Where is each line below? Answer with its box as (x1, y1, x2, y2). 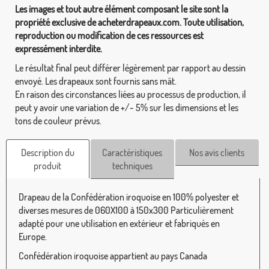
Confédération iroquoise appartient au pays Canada (19, 249, 207, 262)
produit (34, 159, 62, 172)
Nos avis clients (189, 146, 245, 159)
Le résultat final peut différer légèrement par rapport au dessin (15, 61, 246, 74)
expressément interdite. (15, 42, 102, 55)
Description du (20, 146, 74, 159)
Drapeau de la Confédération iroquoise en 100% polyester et (19, 190, 239, 203)
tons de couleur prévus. (15, 114, 101, 127)
